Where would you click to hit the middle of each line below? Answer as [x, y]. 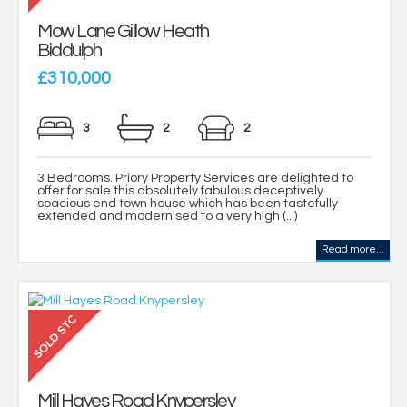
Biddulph [69, 51]
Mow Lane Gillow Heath [123, 32]
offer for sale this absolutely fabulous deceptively [180, 191]
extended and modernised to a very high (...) [167, 217]
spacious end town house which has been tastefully [188, 204]
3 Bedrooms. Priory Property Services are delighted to [195, 179]
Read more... [353, 250]
